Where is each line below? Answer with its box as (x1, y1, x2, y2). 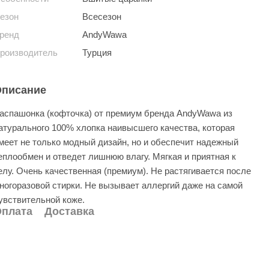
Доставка (44, 205, 94, 217)
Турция (82, 47, 112, 58)
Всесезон (82, 11, 121, 22)
